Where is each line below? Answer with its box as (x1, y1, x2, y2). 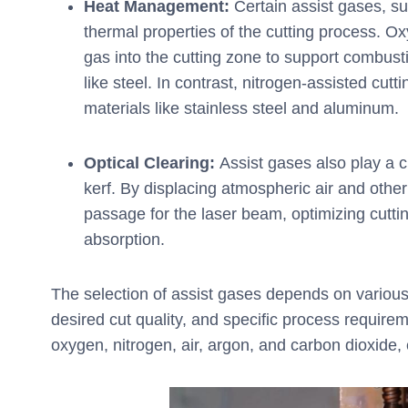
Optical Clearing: (84, 153, 215, 172)
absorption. (84, 229, 165, 249)
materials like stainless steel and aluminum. (84, 98, 399, 117)
